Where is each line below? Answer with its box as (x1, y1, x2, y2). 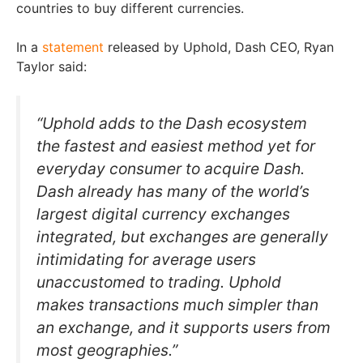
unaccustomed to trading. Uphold (36, 271, 281, 292)
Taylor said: (16, 58, 87, 75)
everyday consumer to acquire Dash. (36, 158, 305, 178)
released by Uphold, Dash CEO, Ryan (104, 38, 334, 55)
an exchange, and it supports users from (36, 317, 331, 337)
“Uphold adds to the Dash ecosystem (36, 113, 307, 133)
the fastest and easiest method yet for (36, 135, 315, 156)
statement (42, 38, 104, 55)
